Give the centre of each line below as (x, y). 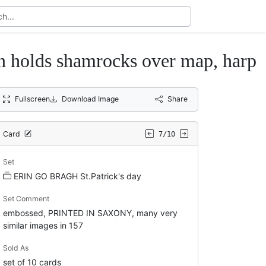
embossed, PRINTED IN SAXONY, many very (90, 213)
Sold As (15, 248)
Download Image (90, 99)
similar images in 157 (43, 225)
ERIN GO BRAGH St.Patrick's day (77, 176)
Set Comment (26, 198)
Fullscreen (32, 99)
